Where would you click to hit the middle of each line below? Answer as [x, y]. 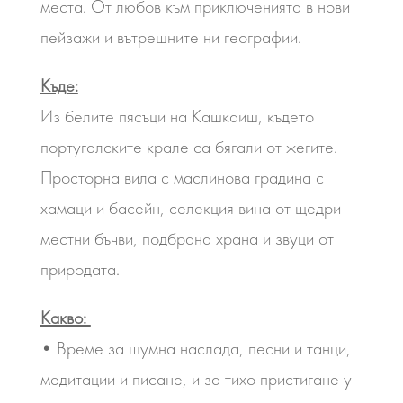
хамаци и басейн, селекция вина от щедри [190, 208]
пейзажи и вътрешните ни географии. [170, 37]
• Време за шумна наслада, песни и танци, [195, 348]
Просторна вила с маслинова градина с [182, 177]
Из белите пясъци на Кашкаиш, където [177, 116]
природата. [80, 269]
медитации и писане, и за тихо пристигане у [196, 379]
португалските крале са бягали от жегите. [188, 147]
